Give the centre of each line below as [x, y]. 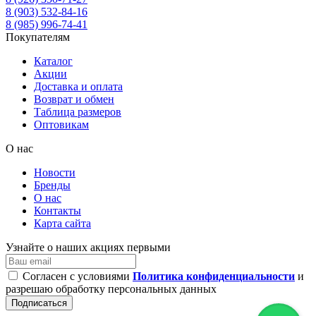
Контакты [57, 210]
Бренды [52, 185]
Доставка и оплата [78, 86]
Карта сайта [62, 223]
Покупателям [38, 37]
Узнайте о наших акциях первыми [88, 247]
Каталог [53, 61]
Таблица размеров [78, 111]
